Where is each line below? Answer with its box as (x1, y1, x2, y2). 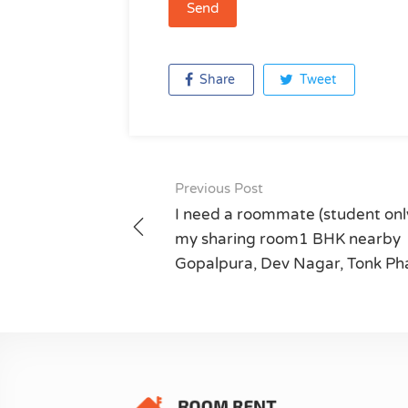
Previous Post (175, 180, 263, 197)
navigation (129, 223, 264, 257)
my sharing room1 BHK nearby (175, 229, 401, 249)
